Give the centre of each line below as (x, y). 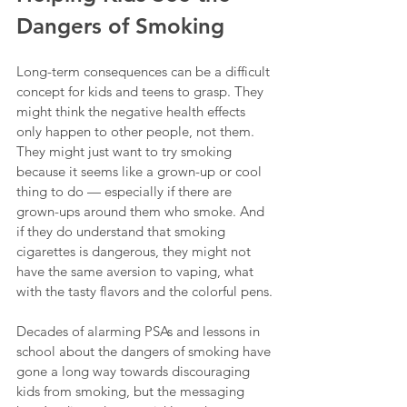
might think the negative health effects (133, 112)
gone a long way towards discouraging (135, 372)
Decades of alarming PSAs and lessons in (140, 332)
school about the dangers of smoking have (145, 352)
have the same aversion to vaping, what (137, 272)
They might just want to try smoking (126, 152)
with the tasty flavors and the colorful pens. (144, 292)
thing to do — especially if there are (126, 192)
